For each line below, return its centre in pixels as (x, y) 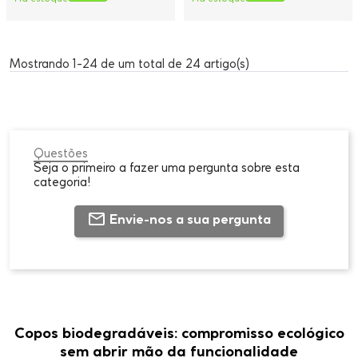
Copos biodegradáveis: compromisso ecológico (179, 333)
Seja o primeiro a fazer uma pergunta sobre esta (167, 167)
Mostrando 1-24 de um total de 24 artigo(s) (130, 64)
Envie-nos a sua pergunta (190, 219)
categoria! (62, 182)
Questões (61, 153)
